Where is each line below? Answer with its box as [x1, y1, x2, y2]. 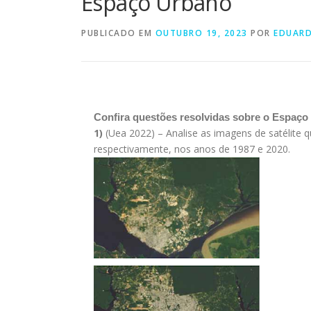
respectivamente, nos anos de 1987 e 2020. [94, 142, 290, 155]
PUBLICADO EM [81, 27, 155, 39]
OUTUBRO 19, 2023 [155, 27, 248, 39]
